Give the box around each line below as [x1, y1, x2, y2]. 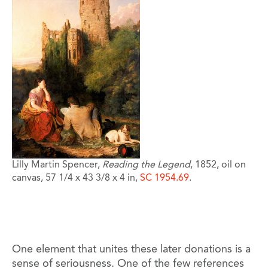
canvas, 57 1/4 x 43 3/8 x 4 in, [12, 173, 140, 183]
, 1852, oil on [190, 160, 246, 170]
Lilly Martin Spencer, [12, 160, 102, 170]
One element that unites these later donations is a [12, 243, 251, 255]
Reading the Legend [102, 160, 190, 170]
